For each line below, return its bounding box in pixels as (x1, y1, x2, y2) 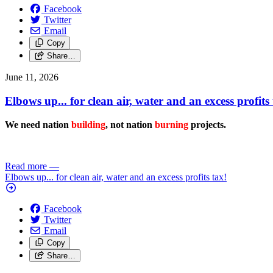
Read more (5, 160, 47, 171)
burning (155, 119, 188, 130)
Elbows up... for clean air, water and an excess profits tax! (5, 171, 227, 182)
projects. (188, 119, 226, 130)
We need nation (5, 119, 71, 130)
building (71, 119, 105, 130)
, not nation (105, 119, 155, 130)
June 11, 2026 (5, 72, 58, 83)
